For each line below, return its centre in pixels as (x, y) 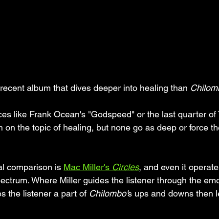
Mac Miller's (88, 167)
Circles (125, 167)
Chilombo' (108, 193)
